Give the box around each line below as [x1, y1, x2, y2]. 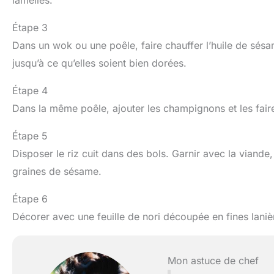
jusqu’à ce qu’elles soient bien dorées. [12, 56, 187, 69]
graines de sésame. [12, 165, 102, 177]
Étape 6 [12, 192, 48, 205]
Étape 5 [12, 129, 48, 142]
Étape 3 [12, 21, 48, 34]
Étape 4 [12, 84, 48, 97]
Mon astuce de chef [167, 254, 259, 267]
